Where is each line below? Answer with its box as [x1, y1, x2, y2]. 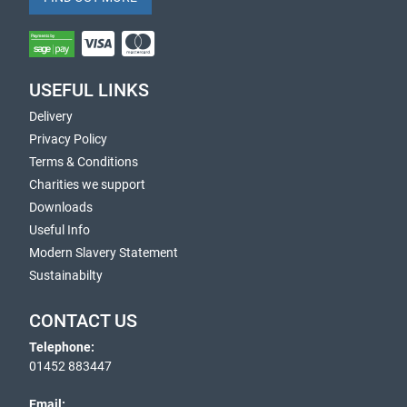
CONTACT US [29, 311, 137, 332]
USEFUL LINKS [29, 80, 149, 101]
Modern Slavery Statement [29, 245, 178, 260]
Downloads [29, 200, 93, 214]
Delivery [29, 109, 73, 124]
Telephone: [29, 340, 94, 354]
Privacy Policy [29, 132, 107, 146]
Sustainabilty [29, 268, 103, 283]
